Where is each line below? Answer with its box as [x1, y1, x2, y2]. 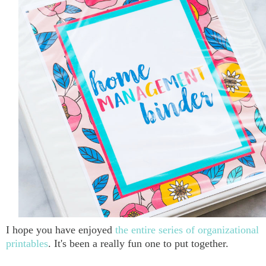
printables [6, 237, 48, 250]
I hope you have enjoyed [6, 224, 115, 236]
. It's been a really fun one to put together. [48, 237, 232, 250]
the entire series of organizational [115, 224, 259, 236]
